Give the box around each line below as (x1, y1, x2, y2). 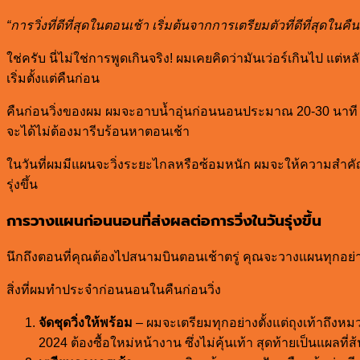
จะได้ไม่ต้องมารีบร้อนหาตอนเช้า (6, 124, 190, 138)
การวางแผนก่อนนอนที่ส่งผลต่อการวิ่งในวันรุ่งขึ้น (6, 211, 321, 229)
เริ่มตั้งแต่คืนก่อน (6, 71, 100, 85)
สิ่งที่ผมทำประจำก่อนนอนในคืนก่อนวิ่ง (6, 283, 221, 297)
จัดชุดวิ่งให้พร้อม (39, 316, 133, 330)
